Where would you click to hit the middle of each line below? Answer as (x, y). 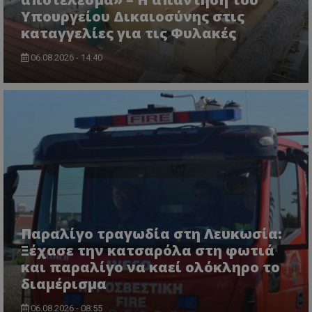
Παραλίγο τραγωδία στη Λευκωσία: (151, 233)
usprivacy (86, 117)
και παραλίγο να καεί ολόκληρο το (150, 267)
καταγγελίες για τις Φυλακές (128, 33)
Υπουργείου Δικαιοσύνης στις (133, 16)
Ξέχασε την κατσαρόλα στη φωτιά (148, 250)
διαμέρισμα (64, 283)
